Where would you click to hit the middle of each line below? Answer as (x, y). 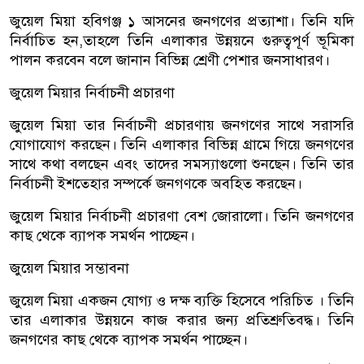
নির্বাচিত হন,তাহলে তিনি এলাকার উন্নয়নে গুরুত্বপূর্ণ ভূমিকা (182, 40)
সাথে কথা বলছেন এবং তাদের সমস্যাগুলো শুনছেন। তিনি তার (182, 164)
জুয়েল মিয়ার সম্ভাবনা (69, 268)
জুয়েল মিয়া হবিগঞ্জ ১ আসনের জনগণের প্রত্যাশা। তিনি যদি (182, 21)
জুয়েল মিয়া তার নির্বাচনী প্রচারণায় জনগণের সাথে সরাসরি (182, 125)
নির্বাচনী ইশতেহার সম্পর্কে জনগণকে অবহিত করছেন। (156, 183)
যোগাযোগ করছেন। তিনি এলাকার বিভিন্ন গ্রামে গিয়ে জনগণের (182, 144)
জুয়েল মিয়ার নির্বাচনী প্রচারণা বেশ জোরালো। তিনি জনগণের (182, 216)
